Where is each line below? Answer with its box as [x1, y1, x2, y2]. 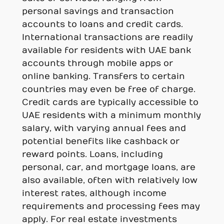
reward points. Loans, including [21, 149, 163, 160]
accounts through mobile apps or [21, 58, 173, 69]
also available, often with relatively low [21, 175, 197, 186]
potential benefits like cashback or [21, 136, 179, 147]
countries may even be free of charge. [21, 84, 195, 95]
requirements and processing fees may [21, 201, 200, 212]
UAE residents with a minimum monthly [21, 110, 201, 121]
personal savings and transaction [21, 6, 174, 17]
